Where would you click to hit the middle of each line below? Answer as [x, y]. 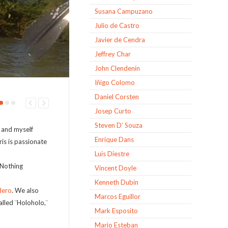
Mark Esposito [116, 211]
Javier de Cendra [120, 40]
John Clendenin [117, 68]
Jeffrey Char [113, 54]
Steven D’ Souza [119, 125]
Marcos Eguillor [118, 196]
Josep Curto [113, 111]
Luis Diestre [112, 154]
